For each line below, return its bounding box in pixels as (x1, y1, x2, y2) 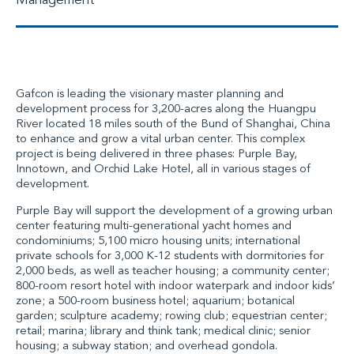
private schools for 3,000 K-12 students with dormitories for (16, 250, 324, 262)
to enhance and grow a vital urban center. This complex (16, 133, 305, 145)
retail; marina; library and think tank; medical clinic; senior (16, 325, 311, 337)
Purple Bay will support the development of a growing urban (16, 205, 333, 217)
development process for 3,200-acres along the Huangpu (16, 103, 316, 115)
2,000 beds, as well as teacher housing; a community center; (16, 265, 330, 277)
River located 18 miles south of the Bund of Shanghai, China (16, 118, 330, 130)
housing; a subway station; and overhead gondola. (16, 340, 277, 352)
